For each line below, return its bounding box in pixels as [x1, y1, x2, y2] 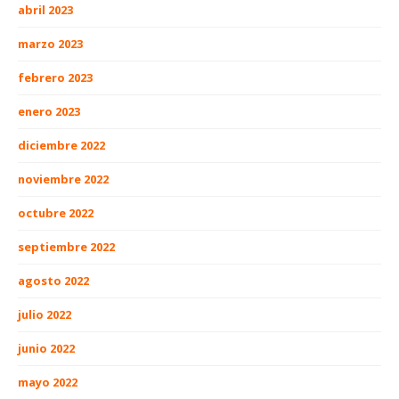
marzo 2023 [18, 36, 83, 53]
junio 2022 [18, 340, 75, 357]
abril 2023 [18, 2, 73, 19]
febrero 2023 [18, 69, 93, 86]
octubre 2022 [18, 205, 94, 222]
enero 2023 [18, 103, 80, 120]
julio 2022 [18, 306, 71, 323]
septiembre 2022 [18, 239, 115, 256]
